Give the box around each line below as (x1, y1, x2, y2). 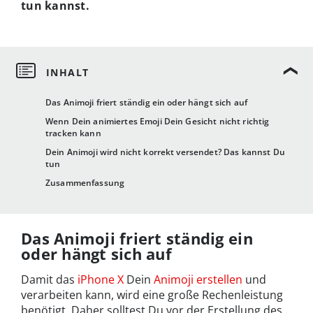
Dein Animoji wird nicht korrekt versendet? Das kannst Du (45, 146, 285, 159)
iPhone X (78, 272, 124, 288)
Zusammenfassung (45, 177, 125, 189)
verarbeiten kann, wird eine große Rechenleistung (21, 287, 283, 303)
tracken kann (45, 127, 101, 140)
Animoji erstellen (154, 272, 242, 288)
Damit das (21, 272, 78, 288)
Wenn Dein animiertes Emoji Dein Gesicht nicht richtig (45, 115, 270, 128)
